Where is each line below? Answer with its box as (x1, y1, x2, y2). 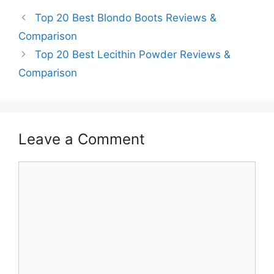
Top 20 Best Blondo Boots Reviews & (35, 11, 217, 24)
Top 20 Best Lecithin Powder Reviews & (35, 48, 231, 61)
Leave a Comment (18, 130, 145, 148)
